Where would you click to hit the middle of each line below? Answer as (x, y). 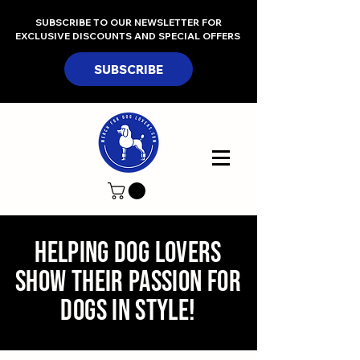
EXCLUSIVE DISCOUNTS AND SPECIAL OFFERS (129, 36)
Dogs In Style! (128, 312)
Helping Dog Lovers (128, 254)
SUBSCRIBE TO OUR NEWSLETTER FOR (129, 22)
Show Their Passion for (128, 283)
